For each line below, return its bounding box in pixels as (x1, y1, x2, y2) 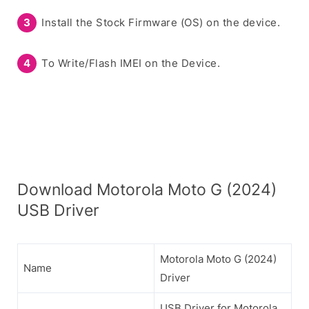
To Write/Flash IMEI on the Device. (41, 56, 220, 70)
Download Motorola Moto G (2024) (17, 179, 277, 199)
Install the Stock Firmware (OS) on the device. (41, 15, 280, 29)
